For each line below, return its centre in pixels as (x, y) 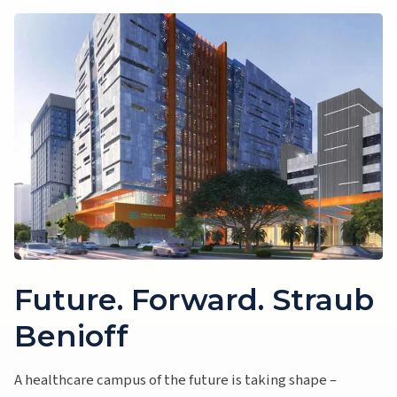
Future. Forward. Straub (194, 299)
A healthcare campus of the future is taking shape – (175, 380)
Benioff (71, 335)
